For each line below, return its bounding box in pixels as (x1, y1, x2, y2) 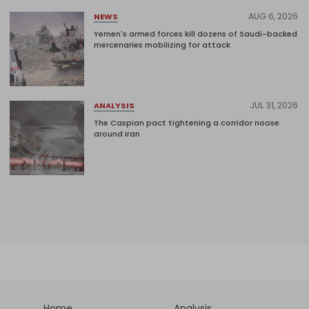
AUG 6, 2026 (248, 10, 298, 23)
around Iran (94, 128, 140, 140)
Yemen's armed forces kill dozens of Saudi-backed (94, 28, 297, 40)
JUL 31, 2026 (250, 99, 298, 112)
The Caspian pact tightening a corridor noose (94, 117, 279, 129)
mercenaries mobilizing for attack (94, 39, 230, 51)
